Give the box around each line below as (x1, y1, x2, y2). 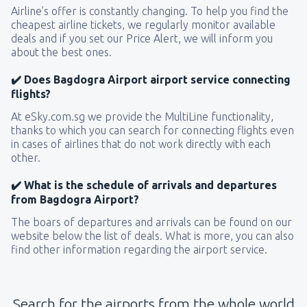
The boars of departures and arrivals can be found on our (11, 216, 292, 229)
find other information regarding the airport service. (11, 243, 267, 256)
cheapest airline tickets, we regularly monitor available (11, 19, 275, 32)
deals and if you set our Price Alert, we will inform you (11, 32, 273, 45)
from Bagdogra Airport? (11, 193, 139, 206)
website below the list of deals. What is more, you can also (11, 230, 294, 243)
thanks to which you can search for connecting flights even (11, 124, 294, 137)
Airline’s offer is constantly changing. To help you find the (11, 5, 288, 18)
